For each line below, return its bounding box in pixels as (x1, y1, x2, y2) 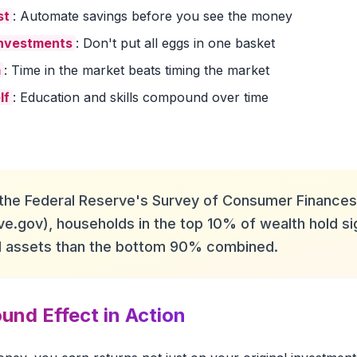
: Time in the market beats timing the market (4, 62, 269, 78)
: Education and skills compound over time (13, 89, 269, 105)
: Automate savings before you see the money (13, 8, 292, 24)
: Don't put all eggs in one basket (76, 35, 275, 51)
